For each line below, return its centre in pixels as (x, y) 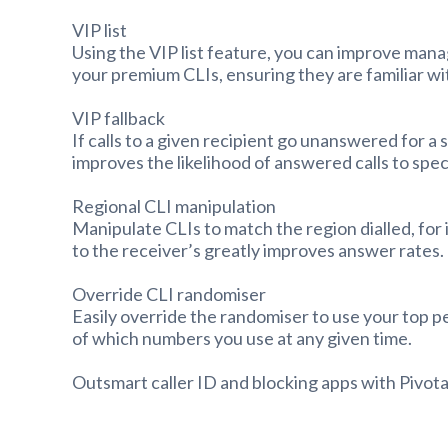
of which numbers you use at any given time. (242, 337)
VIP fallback (118, 117)
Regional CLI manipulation (174, 205)
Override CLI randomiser (169, 293)
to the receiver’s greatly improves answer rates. (258, 249)
